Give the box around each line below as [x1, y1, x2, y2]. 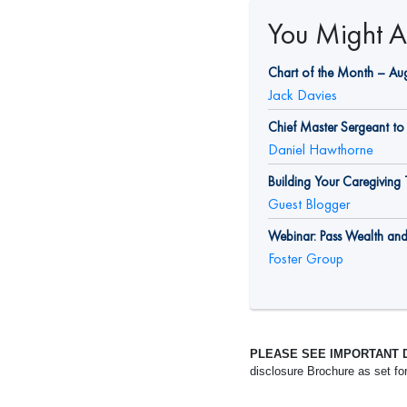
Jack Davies [268, 86, 337, 104]
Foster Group [268, 250, 343, 267]
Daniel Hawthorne [268, 141, 373, 158]
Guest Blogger [268, 195, 351, 213]
